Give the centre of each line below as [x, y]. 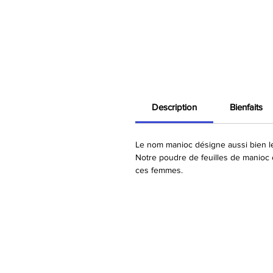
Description [174, 107]
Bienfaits [246, 107]
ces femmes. [161, 170]
